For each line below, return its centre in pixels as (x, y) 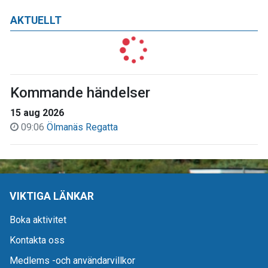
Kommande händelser (80, 93)
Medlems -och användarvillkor (72, 261)
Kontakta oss (37, 240)
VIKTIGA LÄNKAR (52, 196)
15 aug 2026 (37, 113)
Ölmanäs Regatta (82, 127)
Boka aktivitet (38, 220)
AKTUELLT (36, 20)
